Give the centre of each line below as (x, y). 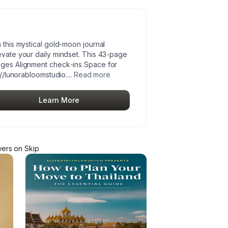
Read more (92, 75)
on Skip (25, 148)
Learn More (59, 100)
